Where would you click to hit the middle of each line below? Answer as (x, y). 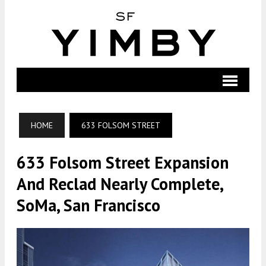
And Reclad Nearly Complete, (120, 184)
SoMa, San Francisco (88, 205)
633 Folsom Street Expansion (123, 162)
